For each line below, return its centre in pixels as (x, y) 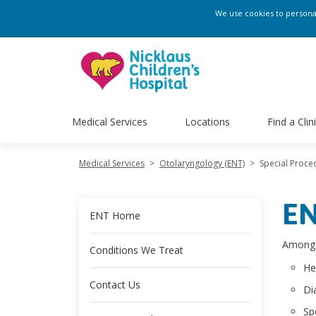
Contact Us (115, 285)
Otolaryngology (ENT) (202, 163)
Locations (207, 121)
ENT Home (115, 215)
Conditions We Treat (136, 250)
